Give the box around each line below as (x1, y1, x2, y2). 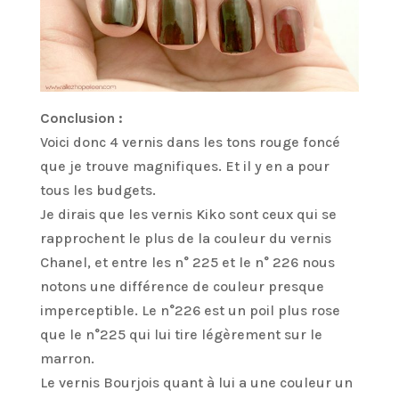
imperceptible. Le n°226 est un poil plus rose (39, 301, 340, 319)
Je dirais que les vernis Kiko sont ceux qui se (39, 205, 337, 223)
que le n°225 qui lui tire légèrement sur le (39, 325, 322, 343)
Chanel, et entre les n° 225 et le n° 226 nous (39, 253, 335, 271)
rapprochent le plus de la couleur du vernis (39, 229, 331, 247)
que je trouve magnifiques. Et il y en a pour (39, 157, 330, 175)
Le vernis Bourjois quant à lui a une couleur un (39, 373, 353, 391)
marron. (39, 349, 94, 367)
